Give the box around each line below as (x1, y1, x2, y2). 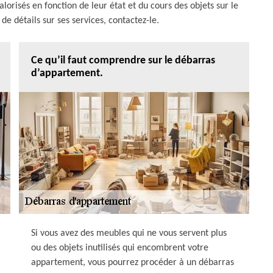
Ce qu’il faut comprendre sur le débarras (31, 54, 215, 66)
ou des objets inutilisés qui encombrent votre (31, 243, 208, 253)
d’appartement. (31, 67, 103, 79)
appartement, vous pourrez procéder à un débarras (31, 257, 234, 268)
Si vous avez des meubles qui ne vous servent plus (31, 228, 227, 238)
